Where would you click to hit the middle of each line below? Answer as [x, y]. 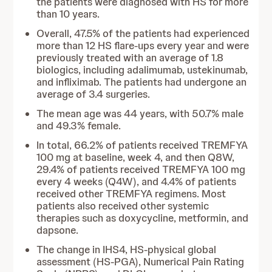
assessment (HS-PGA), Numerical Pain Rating [141, 262]
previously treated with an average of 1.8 [130, 58]
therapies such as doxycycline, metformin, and [143, 218]
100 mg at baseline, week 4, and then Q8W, [136, 157]
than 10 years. [68, 14]
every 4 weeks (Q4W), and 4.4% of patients [137, 182]
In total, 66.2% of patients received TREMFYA [142, 145]
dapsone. [58, 230]
